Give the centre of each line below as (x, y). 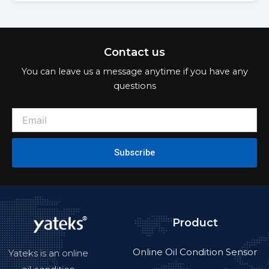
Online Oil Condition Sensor (195, 252)
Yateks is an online (49, 253)
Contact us (134, 52)
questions (134, 86)
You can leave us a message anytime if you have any (134, 71)
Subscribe (134, 153)
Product (195, 223)
